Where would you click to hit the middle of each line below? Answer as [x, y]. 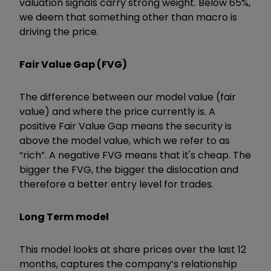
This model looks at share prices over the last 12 [133, 250]
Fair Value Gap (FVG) [73, 65]
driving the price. [59, 32]
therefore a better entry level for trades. [116, 184]
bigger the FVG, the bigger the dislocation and [129, 170]
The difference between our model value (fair [128, 97]
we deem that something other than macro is [128, 18]
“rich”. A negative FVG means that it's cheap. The [135, 155]
